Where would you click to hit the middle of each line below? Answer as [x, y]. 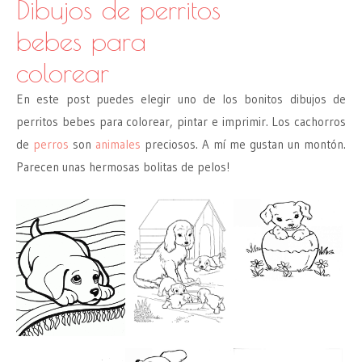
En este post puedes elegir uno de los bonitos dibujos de [181, 99]
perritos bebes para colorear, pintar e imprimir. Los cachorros [181, 121]
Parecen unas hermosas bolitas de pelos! [123, 166]
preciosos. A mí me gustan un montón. [243, 144]
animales [118, 144]
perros [51, 144]
